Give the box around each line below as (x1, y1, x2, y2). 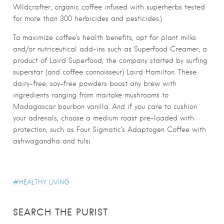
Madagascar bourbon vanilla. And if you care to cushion (13, 102, 197, 111)
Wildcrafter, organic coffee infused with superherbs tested (13, 3, 205, 11)
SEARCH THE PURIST (13, 206, 108, 218)
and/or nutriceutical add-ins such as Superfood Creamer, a (13, 45, 207, 53)
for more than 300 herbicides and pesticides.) (13, 14, 162, 23)
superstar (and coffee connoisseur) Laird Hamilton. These (13, 68, 196, 76)
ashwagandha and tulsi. (13, 137, 91, 145)
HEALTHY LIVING (18, 178, 69, 186)
